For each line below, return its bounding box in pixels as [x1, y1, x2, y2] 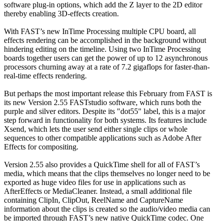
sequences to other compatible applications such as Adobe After [4, 133, 201, 142]
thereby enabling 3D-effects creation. [4, 9, 119, 18]
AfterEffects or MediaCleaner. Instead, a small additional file [4, 186, 192, 195]
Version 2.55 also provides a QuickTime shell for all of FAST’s [4, 160, 200, 169]
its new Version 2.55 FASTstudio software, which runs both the [4, 98, 201, 107]
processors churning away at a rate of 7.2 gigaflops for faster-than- [4, 62, 210, 71]
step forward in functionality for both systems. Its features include [4, 115, 207, 124]
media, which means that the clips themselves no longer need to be [4, 169, 210, 178]
